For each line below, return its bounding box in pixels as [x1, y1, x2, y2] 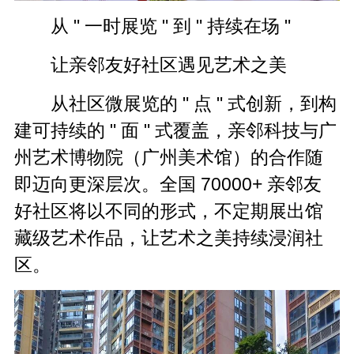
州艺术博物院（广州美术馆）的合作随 [14, 147, 324, 168]
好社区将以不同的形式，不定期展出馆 [14, 201, 324, 222]
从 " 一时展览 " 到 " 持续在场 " [50, 16, 291, 37]
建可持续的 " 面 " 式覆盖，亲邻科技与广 [14, 120, 337, 141]
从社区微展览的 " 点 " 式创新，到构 [50, 93, 337, 115]
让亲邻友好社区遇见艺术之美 [50, 55, 287, 76]
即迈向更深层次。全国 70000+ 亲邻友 [14, 174, 322, 195]
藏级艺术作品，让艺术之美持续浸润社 [14, 228, 324, 249]
